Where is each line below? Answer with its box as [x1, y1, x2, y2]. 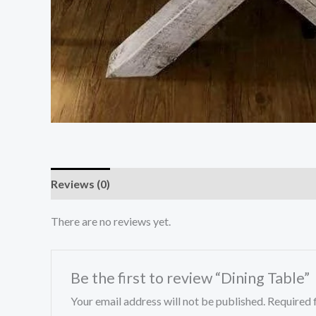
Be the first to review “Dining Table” [70, 269, 310, 288]
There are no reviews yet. [51, 214, 171, 229]
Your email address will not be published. [70, 294, 265, 308]
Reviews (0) [51, 177, 110, 191]
